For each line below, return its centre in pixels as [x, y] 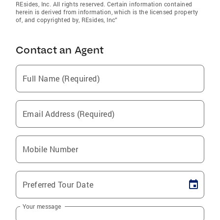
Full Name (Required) [61, 78]
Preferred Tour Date [58, 184]
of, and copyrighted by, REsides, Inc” [67, 19]
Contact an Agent [60, 50]
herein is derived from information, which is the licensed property [107, 12]
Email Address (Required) [69, 113]
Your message [42, 206]
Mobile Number [51, 149]
